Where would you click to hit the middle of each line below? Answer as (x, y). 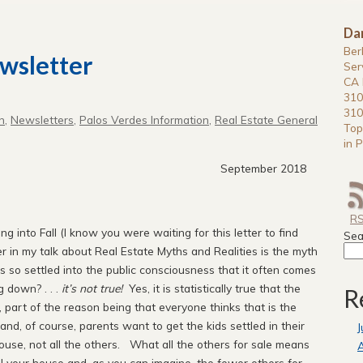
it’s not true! (92, 288)
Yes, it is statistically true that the (211, 288)
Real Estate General (266, 120)
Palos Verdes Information (144, 120)
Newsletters (42, 120)
